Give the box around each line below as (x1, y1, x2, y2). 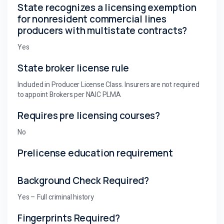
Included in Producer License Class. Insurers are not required (17, 79, 199, 90)
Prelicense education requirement (17, 146, 173, 159)
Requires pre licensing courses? (17, 108, 160, 122)
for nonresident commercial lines (17, 12, 166, 25)
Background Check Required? (17, 173, 149, 187)
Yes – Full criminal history (17, 191, 94, 202)
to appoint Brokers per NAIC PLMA (17, 89, 121, 100)
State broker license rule (17, 61, 129, 74)
